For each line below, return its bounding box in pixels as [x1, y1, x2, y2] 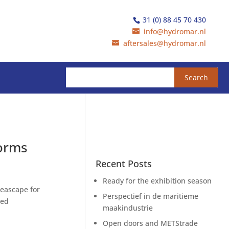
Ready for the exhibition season [103, 176, 212, 186]
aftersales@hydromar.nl [123, 38, 206, 48]
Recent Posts [96, 157, 152, 170]
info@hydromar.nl [144, 26, 206, 36]
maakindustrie [103, 203, 153, 213]
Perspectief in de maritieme [103, 191, 199, 201]
